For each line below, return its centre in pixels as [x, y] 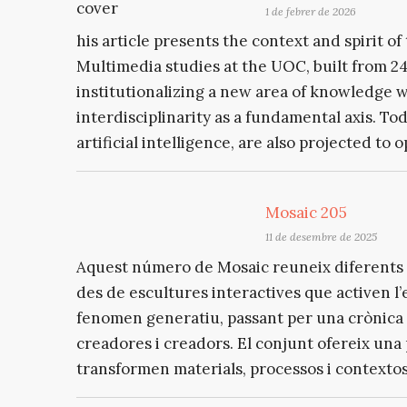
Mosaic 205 [307, 213]
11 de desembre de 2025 [322, 237]
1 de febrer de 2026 [311, 11]
